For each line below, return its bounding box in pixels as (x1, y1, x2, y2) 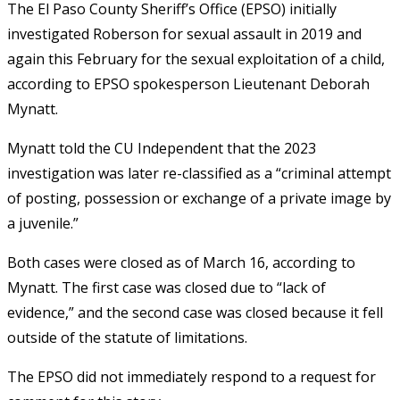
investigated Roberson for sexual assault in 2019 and (7, 23, 362, 44)
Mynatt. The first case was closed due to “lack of (7, 277, 326, 297)
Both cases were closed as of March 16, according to (7, 252, 355, 272)
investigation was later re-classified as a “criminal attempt (7, 162, 391, 183)
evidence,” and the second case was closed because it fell (7, 302, 383, 322)
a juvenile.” (7, 212, 79, 233)
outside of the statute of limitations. (7, 327, 247, 347)
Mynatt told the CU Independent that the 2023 (7, 137, 316, 158)
